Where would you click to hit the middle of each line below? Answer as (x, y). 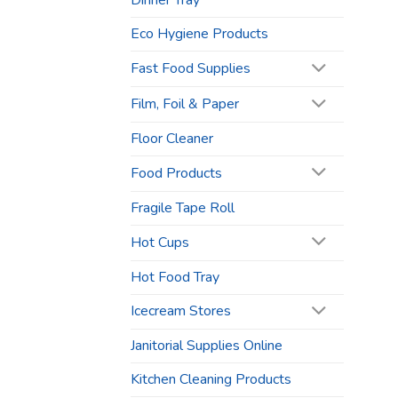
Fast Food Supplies (191, 69)
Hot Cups (160, 242)
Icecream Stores (181, 311)
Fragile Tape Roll (183, 207)
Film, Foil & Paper (185, 104)
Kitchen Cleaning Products (211, 380)
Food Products (176, 173)
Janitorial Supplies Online (207, 346)
